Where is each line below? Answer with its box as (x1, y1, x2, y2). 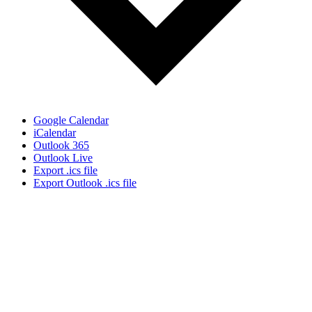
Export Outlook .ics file (33, 176, 136, 189)
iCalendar (33, 126, 76, 139)
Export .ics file (33, 164, 97, 176)
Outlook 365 (33, 139, 89, 151)
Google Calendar (33, 114, 109, 126)
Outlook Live (33, 151, 93, 164)
